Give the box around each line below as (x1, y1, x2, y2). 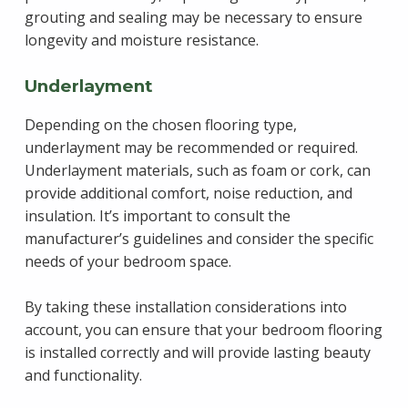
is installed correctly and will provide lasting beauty (24, 342, 371, 363)
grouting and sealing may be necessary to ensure (24, 6, 362, 27)
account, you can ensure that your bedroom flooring (24, 320, 382, 341)
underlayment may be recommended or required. (24, 137, 358, 158)
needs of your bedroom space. (24, 250, 231, 271)
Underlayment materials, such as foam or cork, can (24, 159, 371, 180)
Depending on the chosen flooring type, (24, 114, 297, 135)
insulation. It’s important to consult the (24, 205, 291, 226)
